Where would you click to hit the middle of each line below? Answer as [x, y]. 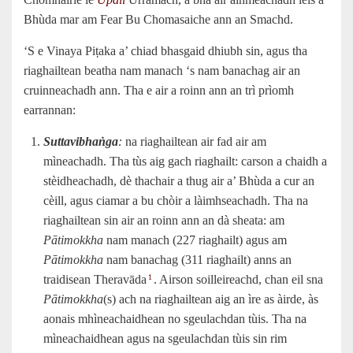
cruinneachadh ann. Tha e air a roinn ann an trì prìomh [159, 90]
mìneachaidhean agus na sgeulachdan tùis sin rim [165, 338]
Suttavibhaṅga [81, 141]
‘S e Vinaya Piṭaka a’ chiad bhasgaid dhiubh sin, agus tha [165, 50]
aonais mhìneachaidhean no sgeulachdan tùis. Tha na [175, 318]
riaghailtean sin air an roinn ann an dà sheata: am [164, 220]
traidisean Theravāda [95, 279]
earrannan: [50, 110]
